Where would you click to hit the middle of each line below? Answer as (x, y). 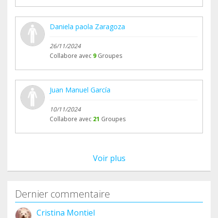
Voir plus (109, 158)
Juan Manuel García (80, 90)
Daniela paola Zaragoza (87, 27)
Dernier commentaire (63, 194)
